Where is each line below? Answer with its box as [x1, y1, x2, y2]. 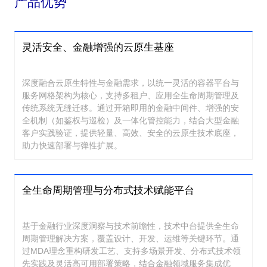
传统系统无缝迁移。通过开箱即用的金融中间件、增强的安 [22, 103, 239, 113]
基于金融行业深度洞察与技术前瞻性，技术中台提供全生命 [22, 221, 239, 231]
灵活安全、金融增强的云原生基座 [22, 41, 174, 53]
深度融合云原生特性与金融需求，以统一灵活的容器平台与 [22, 78, 239, 88]
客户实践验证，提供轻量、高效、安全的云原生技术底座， [22, 128, 239, 138]
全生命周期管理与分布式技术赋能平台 [22, 184, 194, 196]
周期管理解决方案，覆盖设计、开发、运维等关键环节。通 [22, 233, 239, 243]
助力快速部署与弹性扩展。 [22, 141, 122, 151]
